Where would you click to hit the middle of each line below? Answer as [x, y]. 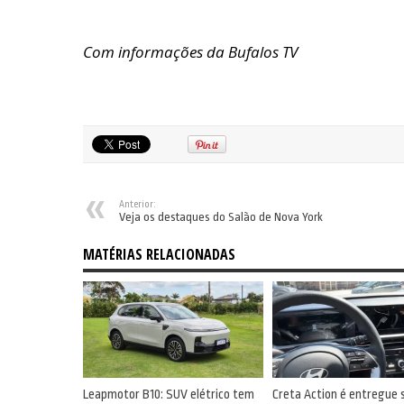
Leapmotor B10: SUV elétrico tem [169, 394]
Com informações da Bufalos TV [190, 52]
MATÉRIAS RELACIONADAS [159, 254]
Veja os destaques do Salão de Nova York [221, 217]
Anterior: [138, 205]
